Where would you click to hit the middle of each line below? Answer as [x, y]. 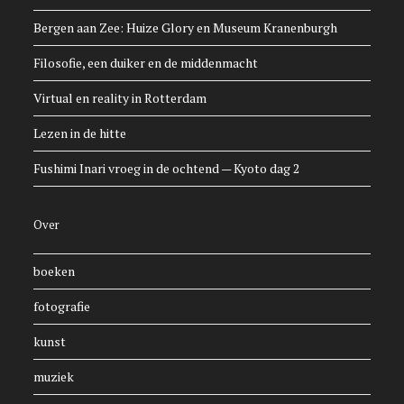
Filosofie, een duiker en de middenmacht [146, 63]
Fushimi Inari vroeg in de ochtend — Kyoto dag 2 [167, 169]
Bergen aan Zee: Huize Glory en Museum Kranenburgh [186, 28]
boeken [55, 271]
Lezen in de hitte [80, 133]
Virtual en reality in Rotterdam [120, 98]
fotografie [62, 307]
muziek [54, 377]
